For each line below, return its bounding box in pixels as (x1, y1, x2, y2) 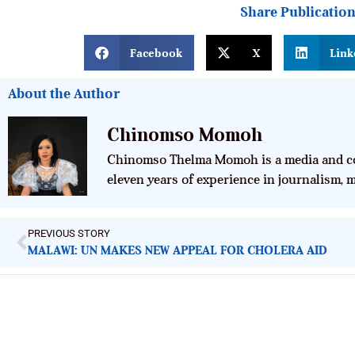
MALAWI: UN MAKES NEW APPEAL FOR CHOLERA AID (28, 243, 327, 258)
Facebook (130, 45, 183, 60)
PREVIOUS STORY (28, 227, 110, 240)
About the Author (8, 86, 120, 102)
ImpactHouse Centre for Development (24, 313, 345, 336)
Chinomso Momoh (107, 123, 262, 146)
